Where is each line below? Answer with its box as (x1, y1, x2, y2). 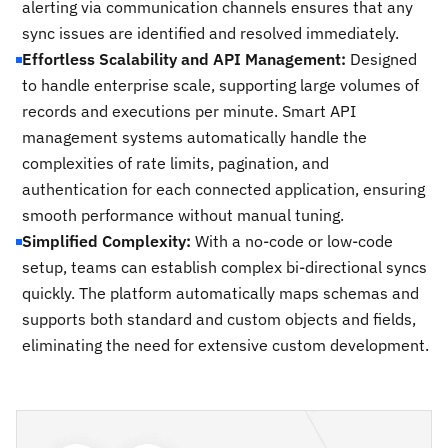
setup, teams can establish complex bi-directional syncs (22, 256, 427, 277)
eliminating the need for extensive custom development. (22, 334, 429, 355)
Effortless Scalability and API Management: (22, 48, 346, 69)
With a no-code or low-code (191, 230, 393, 251)
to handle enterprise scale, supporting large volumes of (22, 74, 419, 95)
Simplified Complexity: (22, 230, 191, 251)
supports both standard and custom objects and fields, (22, 308, 416, 329)
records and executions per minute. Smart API (22, 100, 356, 121)
